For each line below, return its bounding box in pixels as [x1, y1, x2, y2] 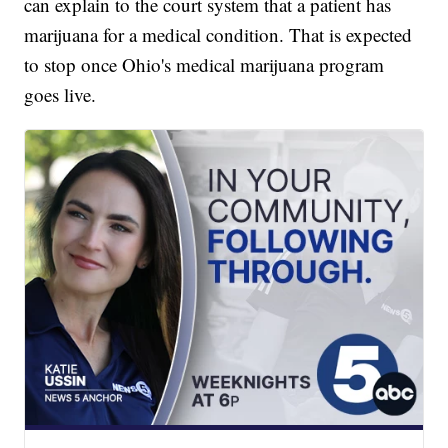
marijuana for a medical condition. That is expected [24, 21, 413, 47]
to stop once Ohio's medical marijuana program [24, 51, 385, 77]
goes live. [24, 81, 97, 107]
